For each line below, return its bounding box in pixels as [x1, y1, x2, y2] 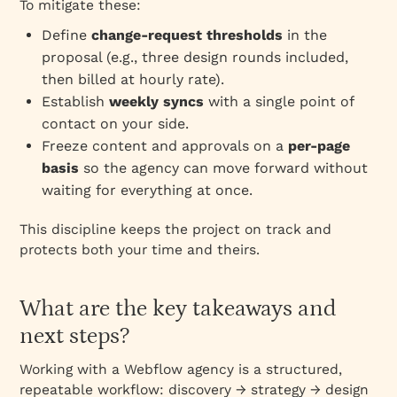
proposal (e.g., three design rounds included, [42, 48, 349, 66]
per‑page [288, 136, 351, 154]
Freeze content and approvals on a [42, 136, 289, 154]
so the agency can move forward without [79, 159, 369, 176]
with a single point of [204, 92, 354, 110]
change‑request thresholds [91, 26, 284, 43]
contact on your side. [42, 114, 190, 132]
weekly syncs [109, 92, 205, 110]
